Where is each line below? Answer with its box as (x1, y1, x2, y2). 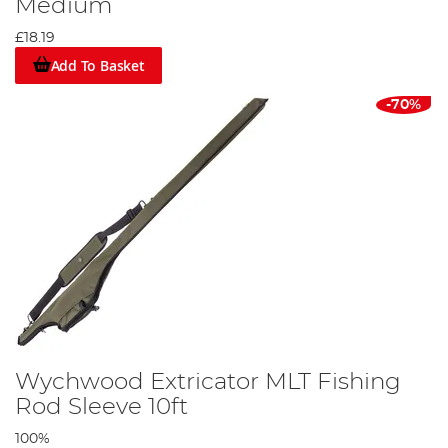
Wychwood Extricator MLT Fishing (15, 369, 401, 394)
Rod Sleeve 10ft (15, 394, 188, 419)
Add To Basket (50, 55, 145, 75)
